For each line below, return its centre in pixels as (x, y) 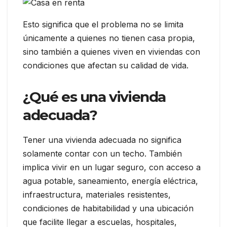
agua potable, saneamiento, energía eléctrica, (110, 181)
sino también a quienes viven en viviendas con (111, 51)
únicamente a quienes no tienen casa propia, (109, 38)
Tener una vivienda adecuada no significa (102, 140)
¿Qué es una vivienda (94, 97)
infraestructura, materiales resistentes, (97, 194)
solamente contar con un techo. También (102, 153)
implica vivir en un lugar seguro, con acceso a (112, 167)
